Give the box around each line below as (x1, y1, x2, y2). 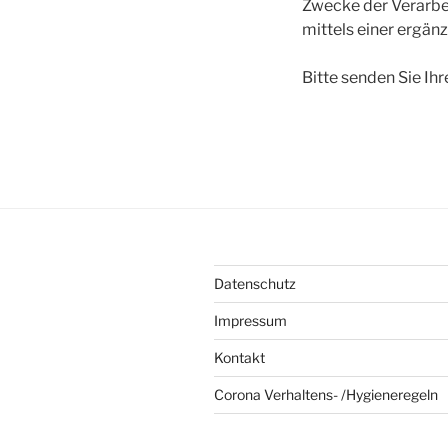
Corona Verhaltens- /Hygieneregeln (214, 386, 438, 403)
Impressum (214, 312, 287, 329)
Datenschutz (214, 275, 296, 292)
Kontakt (214, 349, 265, 366)
